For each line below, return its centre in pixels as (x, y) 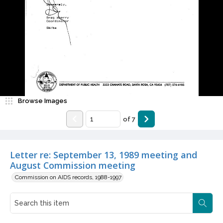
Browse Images (43, 101)
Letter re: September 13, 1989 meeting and (104, 155)
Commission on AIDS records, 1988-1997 (68, 177)
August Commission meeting (73, 166)
